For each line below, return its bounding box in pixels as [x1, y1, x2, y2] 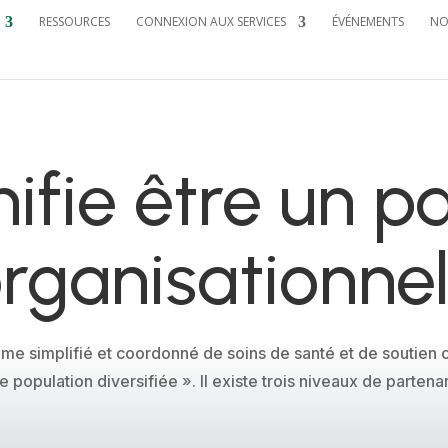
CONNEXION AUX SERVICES [136, 13, 287, 30]
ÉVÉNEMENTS [332, 13, 405, 30]
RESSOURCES [39, 13, 111, 30]
